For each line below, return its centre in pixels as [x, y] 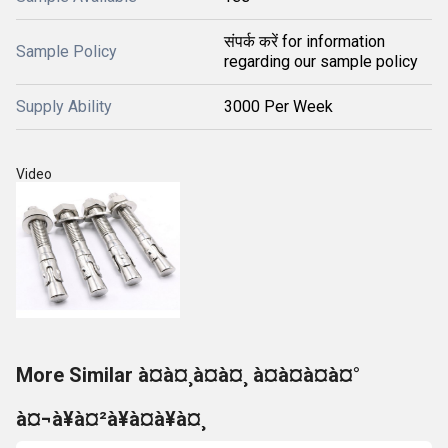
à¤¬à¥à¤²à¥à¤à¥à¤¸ [111, 419]
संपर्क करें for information [304, 41]
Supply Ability [64, 106]
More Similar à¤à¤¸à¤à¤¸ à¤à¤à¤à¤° [188, 375]
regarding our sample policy [321, 61]
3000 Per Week [278, 106]
